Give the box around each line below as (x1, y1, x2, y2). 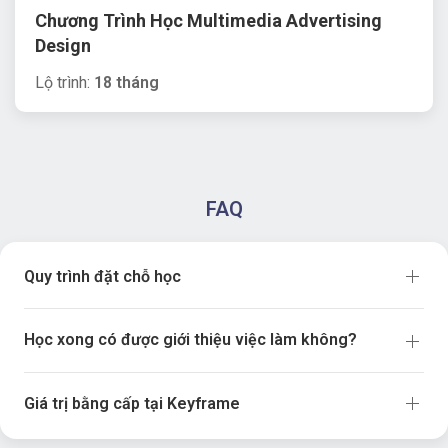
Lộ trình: (35, 72, 94, 92)
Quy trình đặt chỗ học (24, 266, 181, 286)
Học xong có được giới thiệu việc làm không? (24, 330, 357, 350)
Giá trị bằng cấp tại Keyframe (24, 393, 240, 413)
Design (35, 34, 91, 56)
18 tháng (94, 72, 159, 92)
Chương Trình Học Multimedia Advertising (35, 9, 382, 31)
